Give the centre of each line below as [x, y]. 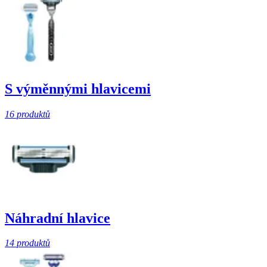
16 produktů [27, 114]
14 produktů [27, 243]
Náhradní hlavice [58, 218]
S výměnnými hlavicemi [78, 89]
